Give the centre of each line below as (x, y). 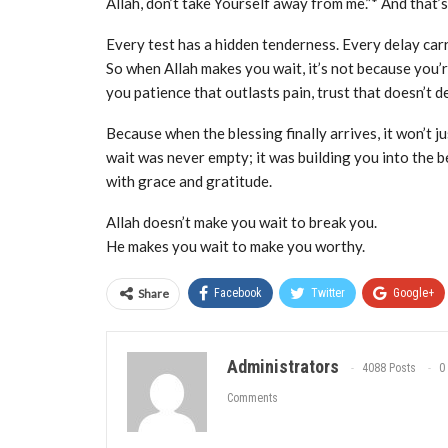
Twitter (328, 293)
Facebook (238, 293)
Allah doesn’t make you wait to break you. (241, 222)
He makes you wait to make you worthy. (235, 246)
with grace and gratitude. (189, 181)
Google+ (413, 293)
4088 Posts (389, 368)
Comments (252, 398)
